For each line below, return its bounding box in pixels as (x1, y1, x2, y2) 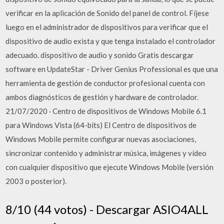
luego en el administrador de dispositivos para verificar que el (5, 22, 208, 31)
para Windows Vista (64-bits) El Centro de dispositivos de (5, 120, 197, 129)
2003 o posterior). (5, 176, 67, 185)
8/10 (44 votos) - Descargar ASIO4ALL (5, 201, 209, 216)
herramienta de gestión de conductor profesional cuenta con (5, 78, 205, 87)
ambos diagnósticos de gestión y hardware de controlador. (5, 92, 199, 101)
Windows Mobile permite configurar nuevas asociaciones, (5, 134, 196, 143)
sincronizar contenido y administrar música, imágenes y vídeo (5, 148, 207, 157)
